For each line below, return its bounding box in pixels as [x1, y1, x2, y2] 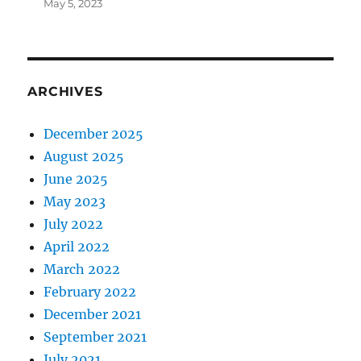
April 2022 [44, 238, 110, 255]
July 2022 [44, 215, 104, 232]
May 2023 [44, 193, 106, 210]
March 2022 [44, 260, 121, 277]
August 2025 [44, 147, 125, 164]
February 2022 [44, 283, 137, 300]
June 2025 [44, 170, 109, 187]
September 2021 [44, 328, 147, 345]
